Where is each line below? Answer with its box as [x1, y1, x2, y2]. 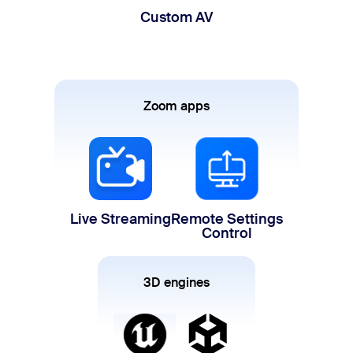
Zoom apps [143, 98, 210, 115]
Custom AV [139, 8, 213, 28]
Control [202, 224, 252, 243]
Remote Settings [171, 210, 283, 229]
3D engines [143, 274, 210, 292]
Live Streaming [70, 210, 171, 229]
